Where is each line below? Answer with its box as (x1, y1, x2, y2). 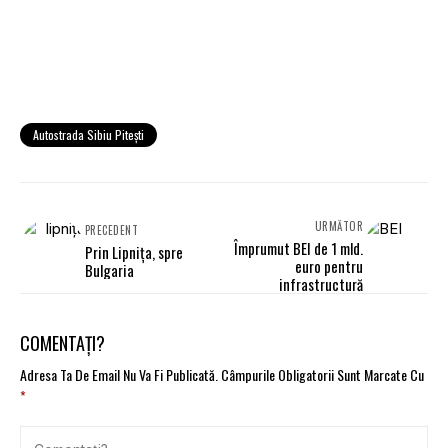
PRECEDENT (85, 221, 138, 238)
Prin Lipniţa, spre (85, 240, 183, 263)
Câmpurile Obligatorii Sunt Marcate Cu (221, 363, 424, 385)
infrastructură (279, 272, 363, 295)
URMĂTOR (314, 217, 363, 234)
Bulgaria (85, 258, 134, 281)
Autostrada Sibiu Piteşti (33, 125, 144, 143)
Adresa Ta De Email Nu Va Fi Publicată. (20, 363, 218, 385)
